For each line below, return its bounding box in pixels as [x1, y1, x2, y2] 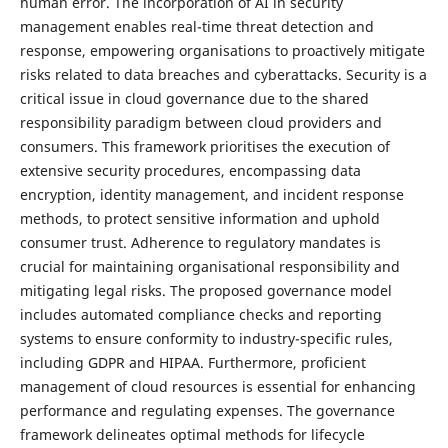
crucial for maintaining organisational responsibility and [19, 256, 400, 276]
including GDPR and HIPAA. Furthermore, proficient [19, 352, 366, 372]
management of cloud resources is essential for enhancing [19, 376, 416, 396]
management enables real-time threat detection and [19, 16, 374, 36]
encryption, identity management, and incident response [19, 184, 404, 204]
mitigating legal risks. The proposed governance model [19, 280, 392, 300]
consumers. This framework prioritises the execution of [19, 136, 390, 156]
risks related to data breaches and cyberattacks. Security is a [19, 64, 427, 84]
